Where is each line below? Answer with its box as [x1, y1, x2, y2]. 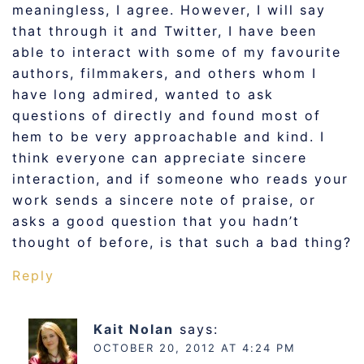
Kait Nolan [93, 321, 174, 337]
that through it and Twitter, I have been [12, 23, 317, 39]
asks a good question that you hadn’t [12, 213, 300, 229]
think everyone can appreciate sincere [12, 149, 307, 166]
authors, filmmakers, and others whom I [12, 65, 317, 81]
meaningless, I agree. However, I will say [12, 2, 326, 18]
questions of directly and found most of [12, 107, 321, 123]
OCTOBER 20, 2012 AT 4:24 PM [93, 341, 296, 354]
